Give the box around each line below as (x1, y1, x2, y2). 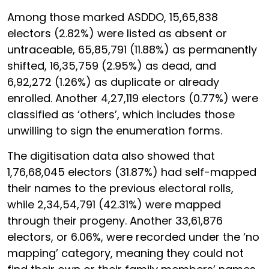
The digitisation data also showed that (7, 148, 215, 163)
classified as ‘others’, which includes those (7, 107, 235, 122)
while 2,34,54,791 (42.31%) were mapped (7, 197, 221, 212)
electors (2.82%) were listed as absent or (7, 26, 227, 41)
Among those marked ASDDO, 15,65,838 (7, 10, 218, 25)
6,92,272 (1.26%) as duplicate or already (7, 74, 219, 89)
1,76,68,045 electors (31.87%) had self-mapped (7, 165, 256, 180)
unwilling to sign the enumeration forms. (7, 123, 222, 138)
